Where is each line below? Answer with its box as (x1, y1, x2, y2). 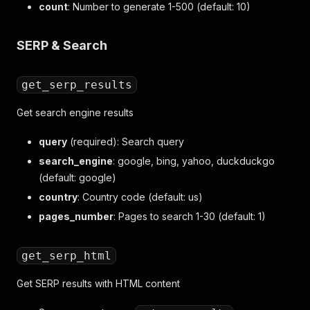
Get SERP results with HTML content (17, 277, 180, 289)
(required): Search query (67, 136, 184, 147)
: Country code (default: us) (77, 191, 203, 203)
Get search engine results (17, 107, 134, 118)
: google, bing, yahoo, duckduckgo (113, 155, 275, 167)
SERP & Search (17, 38, 107, 53)
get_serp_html (21, 249, 111, 262)
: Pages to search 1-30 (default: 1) (113, 210, 266, 222)
